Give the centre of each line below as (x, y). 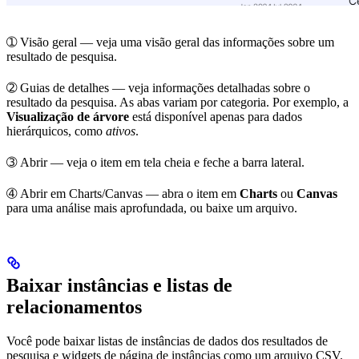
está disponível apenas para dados (216, 117)
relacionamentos (74, 307)
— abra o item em (191, 194)
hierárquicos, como (56, 131)
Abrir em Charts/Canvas (81, 194)
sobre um (309, 42)
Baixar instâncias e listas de (119, 286)
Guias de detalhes (65, 88)
